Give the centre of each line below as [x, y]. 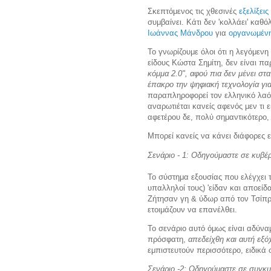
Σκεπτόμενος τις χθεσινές [193, 11]
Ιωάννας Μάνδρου [180, 33]
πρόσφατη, [168, 239]
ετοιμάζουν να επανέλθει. [194, 209]
